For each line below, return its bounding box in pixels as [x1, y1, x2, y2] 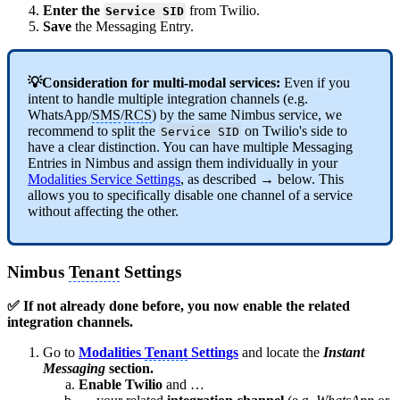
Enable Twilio [79, 377, 166, 393]
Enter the [43, 2, 104, 18]
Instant [323, 345, 364, 361]
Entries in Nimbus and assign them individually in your [28, 154, 337, 171]
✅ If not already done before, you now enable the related [7, 298, 350, 314]
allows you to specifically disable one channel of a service [28, 187, 353, 203]
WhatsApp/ [28, 106, 92, 122]
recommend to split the [28, 122, 159, 138]
